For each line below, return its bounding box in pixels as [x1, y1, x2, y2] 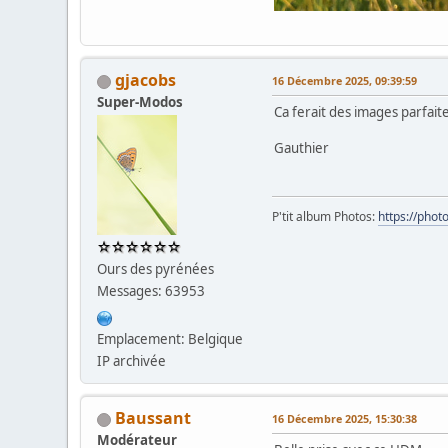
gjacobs [115, 69, 177, 92]
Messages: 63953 [97, 282, 206, 301]
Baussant [115, 407, 192, 430]
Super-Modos [97, 93, 184, 112]
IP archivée [97, 352, 167, 371]
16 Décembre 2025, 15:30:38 [272, 411, 418, 427]
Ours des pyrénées [97, 260, 215, 279]
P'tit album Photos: [272, 208, 379, 226]
